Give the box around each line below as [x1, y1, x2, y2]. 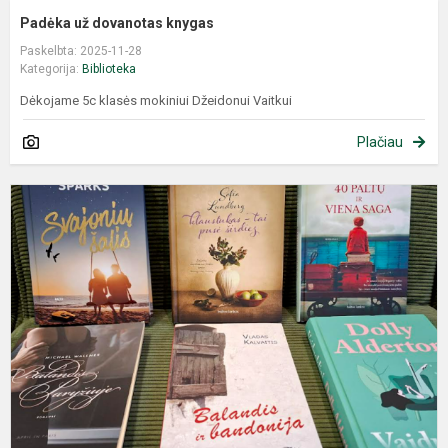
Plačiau [357, 133, 403, 150]
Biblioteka [82, 61, 136, 76]
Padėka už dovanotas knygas [20, 14, 214, 31]
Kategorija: [20, 61, 82, 76]
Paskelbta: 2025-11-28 [20, 43, 142, 58]
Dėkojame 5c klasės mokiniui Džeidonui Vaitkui [20, 92, 292, 108]
